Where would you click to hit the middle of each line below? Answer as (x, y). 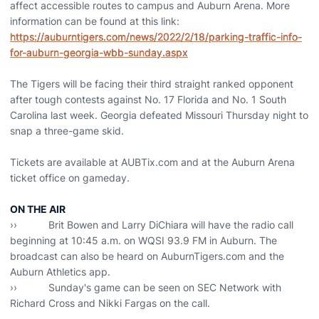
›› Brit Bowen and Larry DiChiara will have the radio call (152, 225)
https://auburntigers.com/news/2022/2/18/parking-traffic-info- (156, 37)
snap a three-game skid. (67, 131)
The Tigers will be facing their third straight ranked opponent (152, 84)
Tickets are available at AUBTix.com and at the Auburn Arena (152, 162)
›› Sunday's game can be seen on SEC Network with (146, 287)
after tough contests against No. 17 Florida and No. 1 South (148, 99)
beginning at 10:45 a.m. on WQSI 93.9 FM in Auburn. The (143, 240)
